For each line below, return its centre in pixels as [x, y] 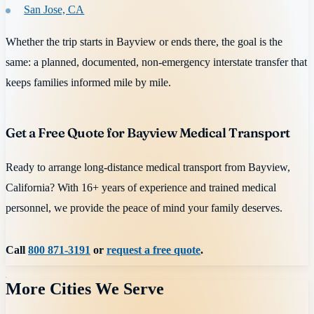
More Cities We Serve [85, 288]
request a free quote [153, 250]
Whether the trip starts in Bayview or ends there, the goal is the [144, 41]
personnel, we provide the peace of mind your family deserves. [144, 207]
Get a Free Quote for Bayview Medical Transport [148, 132]
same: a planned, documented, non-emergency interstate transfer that [156, 62]
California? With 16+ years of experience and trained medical [141, 187]
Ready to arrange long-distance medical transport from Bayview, [148, 167]
